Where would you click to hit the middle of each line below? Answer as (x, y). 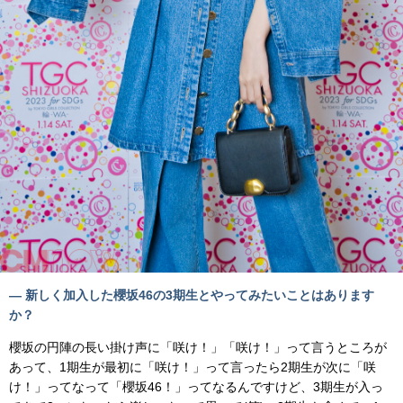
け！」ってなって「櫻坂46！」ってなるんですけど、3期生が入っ (196, 387)
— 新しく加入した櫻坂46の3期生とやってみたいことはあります (192, 296)
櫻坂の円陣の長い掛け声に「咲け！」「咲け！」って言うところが (198, 348)
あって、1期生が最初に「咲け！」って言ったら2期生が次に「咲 (193, 367)
